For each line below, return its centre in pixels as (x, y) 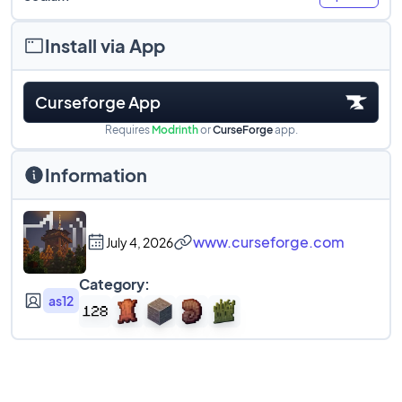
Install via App (105, 45)
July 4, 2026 (140, 242)
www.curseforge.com (269, 242)
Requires (128, 130)
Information (96, 175)
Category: (114, 284)
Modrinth (175, 130)
